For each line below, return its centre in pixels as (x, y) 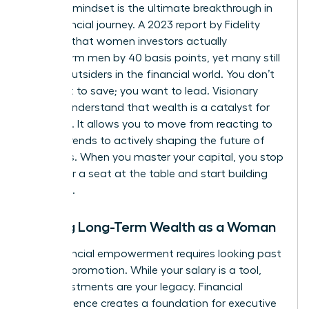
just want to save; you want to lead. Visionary (142, 91)
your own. (50, 191)
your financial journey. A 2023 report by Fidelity (143, 25)
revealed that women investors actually (126, 42)
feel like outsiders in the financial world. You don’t (150, 75)
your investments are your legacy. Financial (134, 287)
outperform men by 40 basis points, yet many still (153, 58)
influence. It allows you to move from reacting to (149, 124)
